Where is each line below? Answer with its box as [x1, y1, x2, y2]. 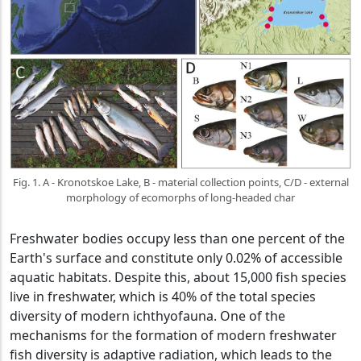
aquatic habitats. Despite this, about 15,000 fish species [10, 268, 346, 286]
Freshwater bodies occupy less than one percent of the [10, 229, 345, 247]
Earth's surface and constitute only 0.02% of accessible [10, 248, 342, 267]
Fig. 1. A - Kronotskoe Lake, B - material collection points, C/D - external [12, 174, 349, 189]
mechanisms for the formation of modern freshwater [10, 326, 337, 344]
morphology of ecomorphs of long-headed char [66, 189, 295, 205]
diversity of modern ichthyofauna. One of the [10, 306, 285, 325]
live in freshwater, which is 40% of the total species [10, 287, 316, 305]
